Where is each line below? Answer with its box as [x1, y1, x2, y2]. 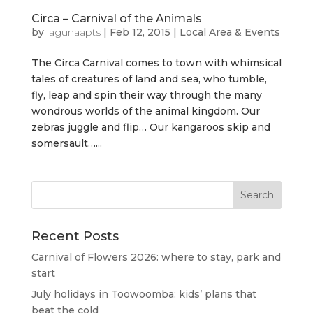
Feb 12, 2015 [109, 25, 170, 38]
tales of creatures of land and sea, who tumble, [31, 72, 267, 85]
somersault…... [31, 136, 102, 150]
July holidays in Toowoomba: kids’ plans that [31, 287, 256, 300]
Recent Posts [31, 228, 119, 244]
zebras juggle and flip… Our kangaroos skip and [31, 120, 270, 133]
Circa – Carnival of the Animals [31, 11, 202, 25]
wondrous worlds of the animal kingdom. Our [31, 104, 260, 117]
